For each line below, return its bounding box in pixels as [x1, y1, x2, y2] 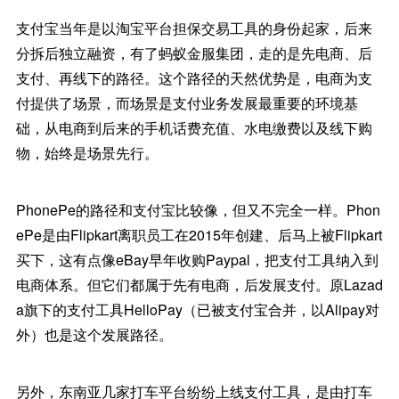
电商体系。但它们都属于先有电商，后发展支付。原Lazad [15, 274, 383, 296]
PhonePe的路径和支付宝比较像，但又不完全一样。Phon [15, 199, 380, 221]
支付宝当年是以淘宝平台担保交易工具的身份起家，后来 [15, 18, 372, 39]
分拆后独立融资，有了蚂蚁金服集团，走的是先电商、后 [15, 43, 372, 64]
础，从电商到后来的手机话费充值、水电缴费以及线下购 [15, 118, 372, 139]
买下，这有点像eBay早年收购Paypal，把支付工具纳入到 [15, 249, 379, 271]
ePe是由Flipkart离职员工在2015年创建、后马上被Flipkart [15, 224, 382, 246]
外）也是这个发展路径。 [15, 324, 173, 346]
